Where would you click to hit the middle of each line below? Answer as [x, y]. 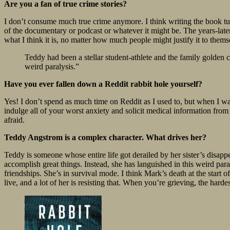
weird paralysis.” [52, 67]
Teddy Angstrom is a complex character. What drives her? [105, 138]
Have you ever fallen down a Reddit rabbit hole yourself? [103, 84]
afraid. [14, 120]
